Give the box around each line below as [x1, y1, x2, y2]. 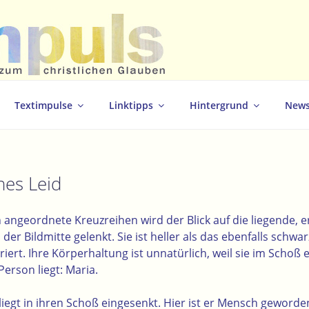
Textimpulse [14, 98, 72, 112]
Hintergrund [190, 98, 248, 112]
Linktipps [109, 98, 153, 112]
